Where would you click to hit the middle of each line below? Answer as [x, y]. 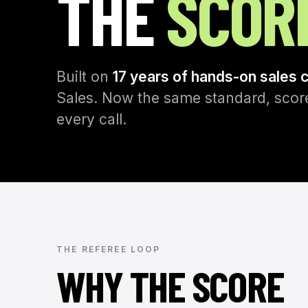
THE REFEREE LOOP [109, 249]
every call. [91, 119]
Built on [85, 77]
